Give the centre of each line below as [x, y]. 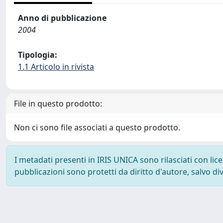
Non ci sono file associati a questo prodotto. [97, 127]
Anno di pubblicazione [62, 18]
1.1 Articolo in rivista [56, 67]
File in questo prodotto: [58, 104]
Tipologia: [38, 55]
